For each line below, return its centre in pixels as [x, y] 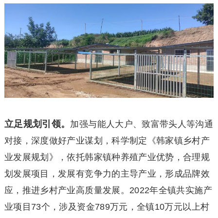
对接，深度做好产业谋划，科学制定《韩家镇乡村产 [107, 140]
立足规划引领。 [37, 124]
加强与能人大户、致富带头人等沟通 [142, 124]
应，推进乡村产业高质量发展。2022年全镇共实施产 [108, 190]
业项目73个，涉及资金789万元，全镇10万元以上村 [107, 207]
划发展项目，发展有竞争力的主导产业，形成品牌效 [107, 173]
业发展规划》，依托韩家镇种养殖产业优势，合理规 [107, 157]
